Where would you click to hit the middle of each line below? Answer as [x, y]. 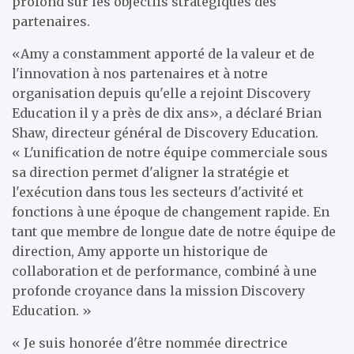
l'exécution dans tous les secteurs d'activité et [158, 192]
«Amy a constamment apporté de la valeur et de [163, 54]
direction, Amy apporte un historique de [140, 251]
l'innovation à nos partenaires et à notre [140, 73]
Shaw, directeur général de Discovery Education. [165, 133]
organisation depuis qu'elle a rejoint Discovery [161, 93]
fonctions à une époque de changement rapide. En [171, 212]
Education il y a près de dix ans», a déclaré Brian [167, 113]
